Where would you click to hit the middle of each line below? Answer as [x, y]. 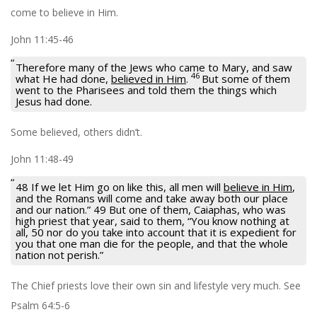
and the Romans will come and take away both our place [152, 198]
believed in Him [149, 78]
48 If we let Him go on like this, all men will [120, 186]
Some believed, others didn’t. [76, 132]
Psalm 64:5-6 [40, 305]
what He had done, [63, 78]
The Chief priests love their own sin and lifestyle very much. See [156, 285]
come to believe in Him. [64, 12]
